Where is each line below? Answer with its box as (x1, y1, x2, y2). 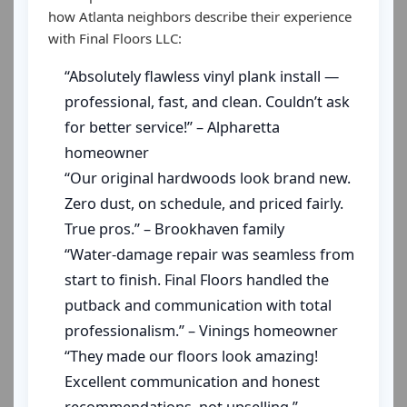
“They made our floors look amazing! (65, 346, 318, 366)
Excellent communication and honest (65, 372, 320, 392)
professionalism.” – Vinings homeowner (65, 321, 338, 341)
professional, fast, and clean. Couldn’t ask (65, 92, 350, 112)
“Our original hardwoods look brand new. (65, 168, 351, 188)
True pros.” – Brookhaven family (65, 219, 284, 239)
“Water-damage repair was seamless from (65, 244, 354, 264)
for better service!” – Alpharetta (65, 117, 280, 137)
